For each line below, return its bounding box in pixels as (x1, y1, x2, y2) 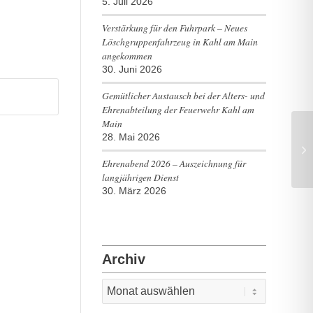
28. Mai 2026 (101, 132, 160, 143)
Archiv (101, 252, 145, 267)
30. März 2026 (101, 186, 166, 196)
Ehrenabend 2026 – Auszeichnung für (101, 156, 246, 170)
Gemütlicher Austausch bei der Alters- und (101, 89, 265, 102)
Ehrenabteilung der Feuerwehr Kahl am (101, 103, 254, 116)
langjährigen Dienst (101, 170, 179, 184)
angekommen (101, 49, 152, 62)
